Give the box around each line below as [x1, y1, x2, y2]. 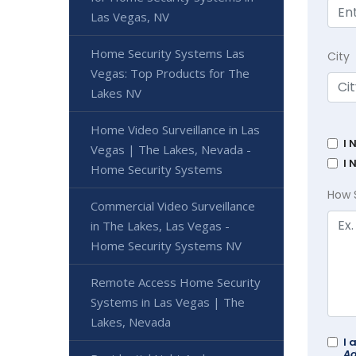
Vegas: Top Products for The [91, 65, 250, 81]
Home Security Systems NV [91, 238, 242, 253]
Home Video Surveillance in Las [91, 122, 260, 137]
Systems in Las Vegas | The [91, 294, 245, 310]
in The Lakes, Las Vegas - [91, 218, 230, 234]
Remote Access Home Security [91, 274, 261, 290]
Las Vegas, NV [91, 9, 169, 25]
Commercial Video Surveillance [91, 198, 255, 214]
